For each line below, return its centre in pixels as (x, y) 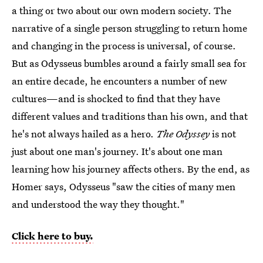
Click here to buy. (53, 235)
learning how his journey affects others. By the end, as (131, 168)
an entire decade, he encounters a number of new (119, 80)
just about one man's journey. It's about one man (117, 151)
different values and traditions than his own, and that (130, 116)
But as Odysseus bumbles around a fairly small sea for (129, 63)
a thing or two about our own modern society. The (122, 10)
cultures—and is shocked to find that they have (116, 98)
